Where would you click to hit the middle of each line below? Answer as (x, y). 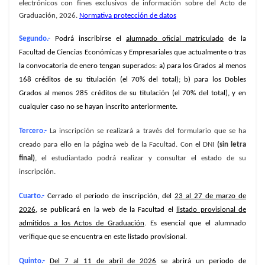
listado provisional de (211, 210)
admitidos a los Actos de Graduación (82, 224)
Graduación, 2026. (49, 16)
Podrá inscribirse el (88, 39)
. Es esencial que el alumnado (195, 224)
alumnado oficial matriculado (175, 39)
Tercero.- (33, 131)
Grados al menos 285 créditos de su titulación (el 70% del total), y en (132, 93)
